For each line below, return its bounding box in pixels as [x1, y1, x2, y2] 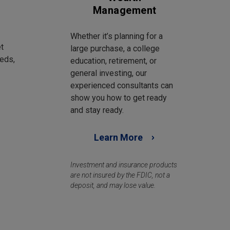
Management [92, 4, 157, 16]
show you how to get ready [70, 93, 167, 103]
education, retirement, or [70, 56, 157, 66]
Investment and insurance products [70, 161, 177, 169]
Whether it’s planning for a [70, 31, 163, 42]
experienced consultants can [70, 81, 173, 91]
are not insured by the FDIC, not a [70, 171, 170, 180]
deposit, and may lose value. [70, 181, 156, 190]
